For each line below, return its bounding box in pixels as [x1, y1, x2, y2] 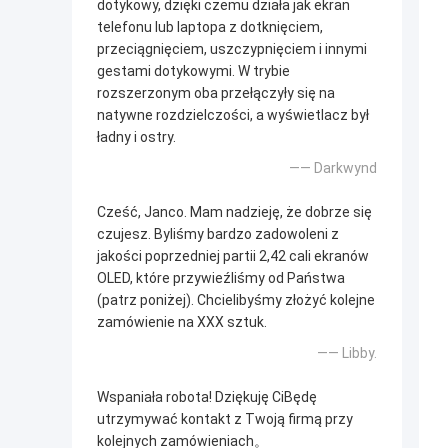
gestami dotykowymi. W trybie [97, 63, 290, 80]
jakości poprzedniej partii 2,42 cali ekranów [97, 248, 369, 265]
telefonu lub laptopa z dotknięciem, [97, 19, 323, 36]
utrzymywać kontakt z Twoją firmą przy [97, 411, 353, 428]
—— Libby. [317, 345, 377, 362]
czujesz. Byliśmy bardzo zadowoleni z [97, 226, 339, 243]
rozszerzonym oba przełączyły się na [97, 85, 335, 102]
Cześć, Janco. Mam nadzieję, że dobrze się [97, 204, 372, 221]
